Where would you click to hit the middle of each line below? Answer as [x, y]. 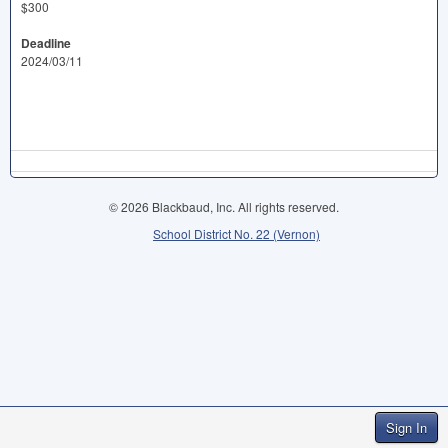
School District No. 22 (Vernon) [236, 233]
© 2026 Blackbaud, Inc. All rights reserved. [224, 206]
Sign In [406, 427]
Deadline [46, 43]
